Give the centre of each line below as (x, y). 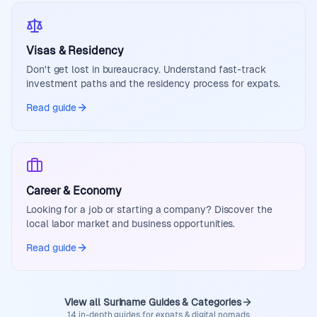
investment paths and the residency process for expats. (153, 83)
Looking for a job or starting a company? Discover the (149, 209)
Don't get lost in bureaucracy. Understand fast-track (146, 69)
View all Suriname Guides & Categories (153, 302)
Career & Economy (74, 191)
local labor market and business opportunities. (131, 224)
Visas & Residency (75, 51)
